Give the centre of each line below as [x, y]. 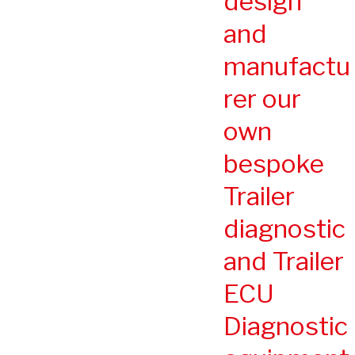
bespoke [274, 163]
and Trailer [284, 261]
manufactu [287, 66]
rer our [262, 98]
